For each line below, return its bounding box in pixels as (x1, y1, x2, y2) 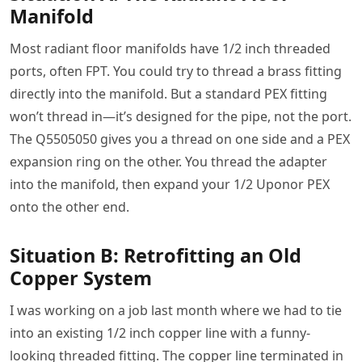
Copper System (10, 265, 152, 292)
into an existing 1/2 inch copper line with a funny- (10, 324, 310, 343)
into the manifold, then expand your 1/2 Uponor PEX (10, 175, 330, 194)
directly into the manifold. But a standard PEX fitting (10, 85, 327, 103)
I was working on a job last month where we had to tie (10, 301, 342, 320)
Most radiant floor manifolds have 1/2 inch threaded (10, 40, 330, 58)
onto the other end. (10, 198, 129, 217)
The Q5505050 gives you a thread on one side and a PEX (10, 130, 350, 149)
